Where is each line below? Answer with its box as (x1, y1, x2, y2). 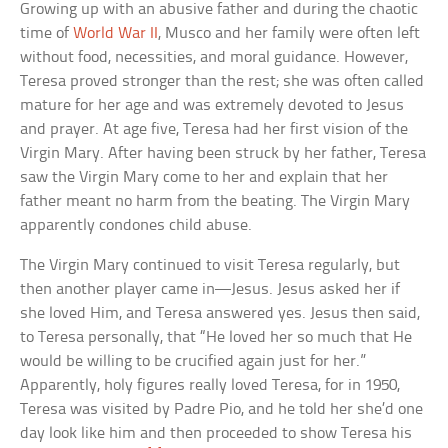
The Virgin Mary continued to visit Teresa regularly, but (20, 256, 401, 274)
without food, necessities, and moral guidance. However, (20, 48, 409, 66)
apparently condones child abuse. (20, 216, 253, 234)
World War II (73, 24, 159, 42)
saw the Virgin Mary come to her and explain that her (20, 168, 389, 186)
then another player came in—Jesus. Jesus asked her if (20, 280, 401, 298)
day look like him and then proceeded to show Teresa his (20, 424, 413, 442)
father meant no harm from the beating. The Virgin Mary (20, 192, 411, 210)
